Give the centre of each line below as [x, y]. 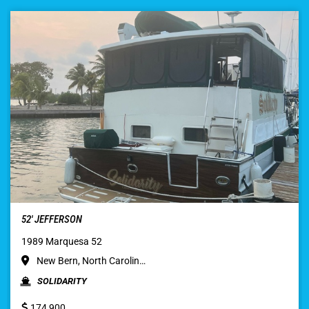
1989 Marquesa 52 [62, 242]
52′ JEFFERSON [52, 220]
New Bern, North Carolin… [90, 261]
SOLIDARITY [62, 281]
